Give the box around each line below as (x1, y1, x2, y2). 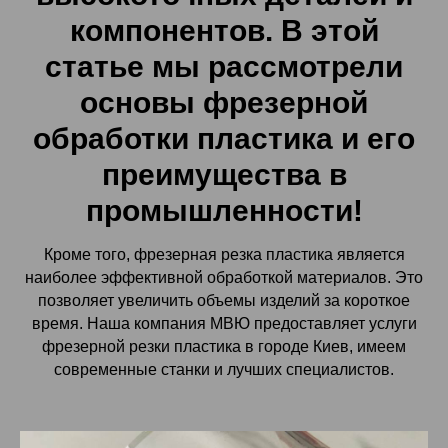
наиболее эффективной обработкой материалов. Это (25, 269, 423, 286)
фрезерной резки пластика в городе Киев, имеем (42, 338, 406, 355)
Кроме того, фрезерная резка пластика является (43, 246, 405, 263)
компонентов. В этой (69, 14, 379, 47)
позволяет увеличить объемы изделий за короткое (38, 292, 410, 309)
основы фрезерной (80, 86, 368, 119)
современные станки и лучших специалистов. (54, 361, 394, 378)
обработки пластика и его (33, 122, 415, 155)
